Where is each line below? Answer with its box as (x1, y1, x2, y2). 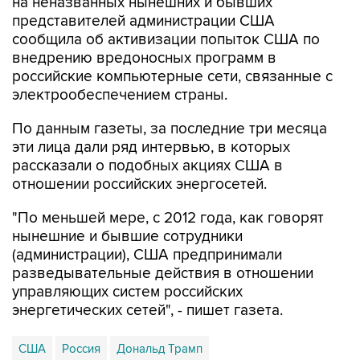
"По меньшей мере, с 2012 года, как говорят (12, 209, 324, 227)
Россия (62, 342, 100, 356)
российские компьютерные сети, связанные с (12, 67, 333, 86)
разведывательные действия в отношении (12, 264, 313, 283)
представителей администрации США (12, 12, 275, 31)
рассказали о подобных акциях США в (12, 157, 283, 175)
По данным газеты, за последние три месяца (12, 120, 327, 138)
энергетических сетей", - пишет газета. (12, 301, 283, 320)
